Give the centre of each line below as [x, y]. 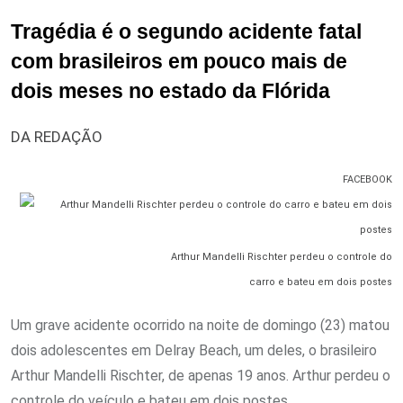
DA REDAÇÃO [57, 136]
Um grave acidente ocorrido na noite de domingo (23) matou [200, 325]
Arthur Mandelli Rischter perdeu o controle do [282, 256]
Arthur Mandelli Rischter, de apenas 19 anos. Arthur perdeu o [201, 375]
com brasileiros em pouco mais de [179, 61]
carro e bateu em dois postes [321, 282]
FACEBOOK [367, 179]
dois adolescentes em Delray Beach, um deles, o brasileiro [194, 350]
